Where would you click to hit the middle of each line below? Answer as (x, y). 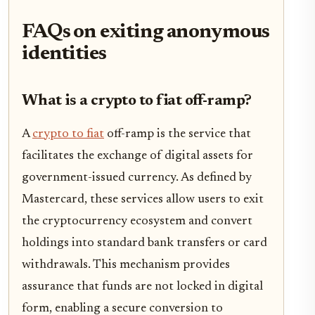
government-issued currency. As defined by (137, 178)
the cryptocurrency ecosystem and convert (137, 221)
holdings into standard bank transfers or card (144, 243)
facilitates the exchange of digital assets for (137, 156)
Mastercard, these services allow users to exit (143, 199)
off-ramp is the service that (178, 134)
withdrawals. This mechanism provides (126, 265)
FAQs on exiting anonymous (146, 32)
